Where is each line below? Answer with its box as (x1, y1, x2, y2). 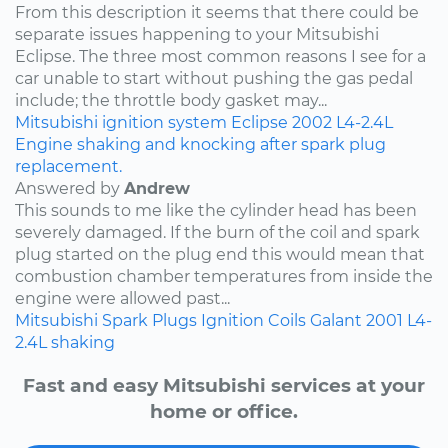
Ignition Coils (201, 310, 306, 330)
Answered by (15, 178, 124, 198)
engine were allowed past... (15, 288, 230, 308)
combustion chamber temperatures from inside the (15, 266, 433, 286)
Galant (310, 310, 362, 330)
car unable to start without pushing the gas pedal (15, 68, 413, 88)
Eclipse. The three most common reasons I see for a (15, 46, 426, 66)
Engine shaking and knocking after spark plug (15, 134, 386, 154)
